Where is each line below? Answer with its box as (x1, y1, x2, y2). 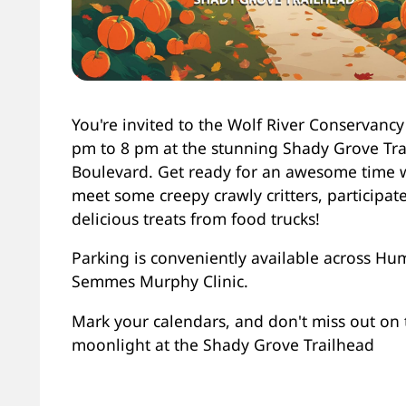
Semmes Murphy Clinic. (71, 270, 248, 293)
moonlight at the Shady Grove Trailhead (71, 333, 374, 355)
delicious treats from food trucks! (71, 207, 320, 229)
